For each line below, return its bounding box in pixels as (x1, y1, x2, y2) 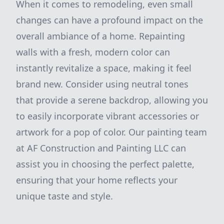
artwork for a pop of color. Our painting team (16, 126, 207, 138)
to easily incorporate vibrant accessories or (16, 110, 199, 122)
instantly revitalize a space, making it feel (16, 62, 191, 74)
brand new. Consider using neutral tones (16, 78, 188, 90)
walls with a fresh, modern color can (16, 46, 170, 58)
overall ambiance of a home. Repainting (16, 30, 185, 42)
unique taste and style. (16, 190, 113, 202)
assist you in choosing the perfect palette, (16, 158, 194, 170)
